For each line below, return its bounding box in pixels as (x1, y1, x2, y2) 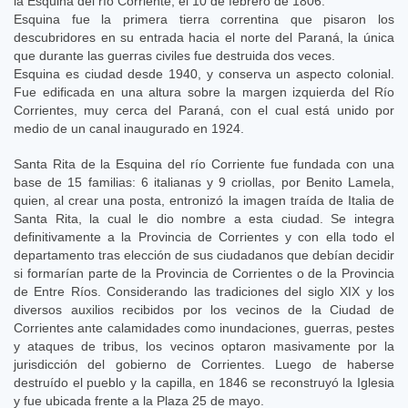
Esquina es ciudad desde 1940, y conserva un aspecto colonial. (14, 66, 394, 81)
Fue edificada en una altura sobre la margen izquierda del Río (14, 84, 394, 99)
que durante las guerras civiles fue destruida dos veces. (14, 47, 335, 63)
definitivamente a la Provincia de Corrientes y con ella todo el (14, 229, 394, 244)
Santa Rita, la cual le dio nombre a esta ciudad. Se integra (14, 210, 394, 226)
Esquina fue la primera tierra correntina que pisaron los (14, 11, 394, 26)
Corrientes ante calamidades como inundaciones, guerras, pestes (14, 320, 394, 335)
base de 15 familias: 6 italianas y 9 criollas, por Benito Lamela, (14, 174, 394, 189)
